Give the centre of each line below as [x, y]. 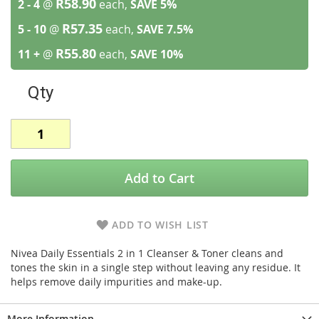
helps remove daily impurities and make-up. [116, 282]
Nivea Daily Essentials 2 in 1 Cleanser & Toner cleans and [147, 253]
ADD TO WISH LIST [160, 225]
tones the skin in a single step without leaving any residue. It [156, 267]
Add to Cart [159, 178]
